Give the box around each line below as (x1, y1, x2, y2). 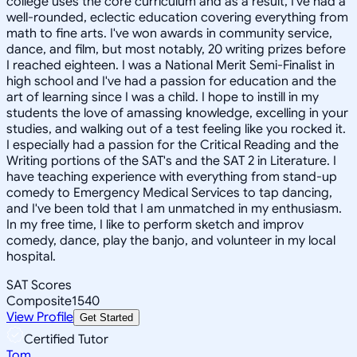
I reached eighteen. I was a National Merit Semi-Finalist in (6, 57, 335, 73)
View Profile (6, 308, 73, 325)
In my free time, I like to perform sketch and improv (6, 216, 304, 233)
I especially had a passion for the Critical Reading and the (6, 136, 339, 153)
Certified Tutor (24, 331, 108, 347)
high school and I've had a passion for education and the (6, 73, 336, 89)
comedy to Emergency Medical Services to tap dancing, (6, 184, 332, 201)
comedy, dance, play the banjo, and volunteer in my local (6, 232, 335, 249)
